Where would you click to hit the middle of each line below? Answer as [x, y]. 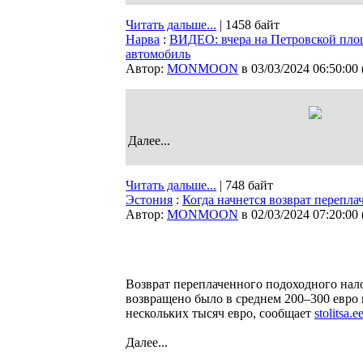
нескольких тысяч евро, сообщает [220, 313]
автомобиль [158, 54]
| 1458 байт [248, 25]
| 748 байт [245, 185]
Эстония [149, 200]
